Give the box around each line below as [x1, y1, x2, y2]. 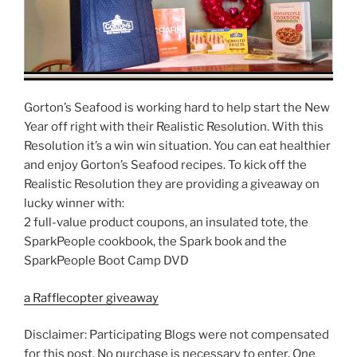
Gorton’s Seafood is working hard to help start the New [24, 100, 330, 116]
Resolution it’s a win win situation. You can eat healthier [24, 139, 331, 154]
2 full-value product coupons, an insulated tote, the [24, 215, 308, 230]
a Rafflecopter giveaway [24, 290, 159, 305]
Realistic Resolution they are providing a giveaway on [24, 177, 320, 192]
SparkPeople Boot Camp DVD [24, 253, 189, 269]
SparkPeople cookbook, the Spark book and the [24, 234, 287, 249]
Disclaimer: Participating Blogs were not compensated [24, 328, 329, 343]
